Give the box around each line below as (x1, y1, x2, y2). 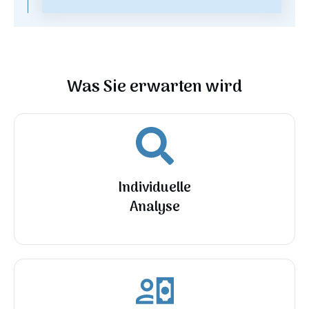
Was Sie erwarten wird (66, 74, 242, 101)
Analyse (129, 197, 180, 219)
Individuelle (118, 177, 191, 200)
